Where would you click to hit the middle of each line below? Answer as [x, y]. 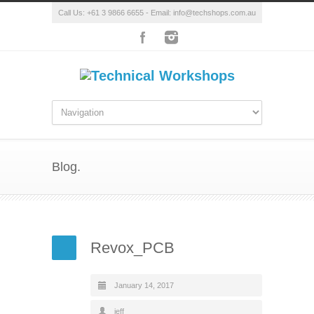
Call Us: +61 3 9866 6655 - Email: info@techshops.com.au [157, 13]
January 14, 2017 [144, 285]
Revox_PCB [132, 248]
